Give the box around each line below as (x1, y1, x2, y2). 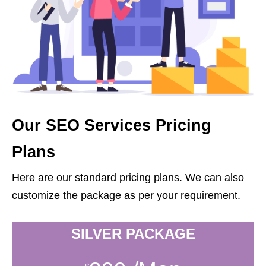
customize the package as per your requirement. (12, 189, 240, 202)
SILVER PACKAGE (71, 226, 195, 242)
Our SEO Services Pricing (12, 116, 211, 135)
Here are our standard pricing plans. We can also (12, 172, 244, 184)
